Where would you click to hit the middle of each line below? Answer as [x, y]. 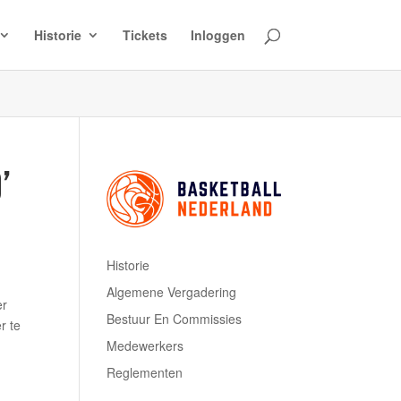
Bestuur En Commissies [175, 318]
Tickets [145, 35]
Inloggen [218, 35]
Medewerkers [145, 345]
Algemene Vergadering [172, 291]
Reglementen [145, 372]
